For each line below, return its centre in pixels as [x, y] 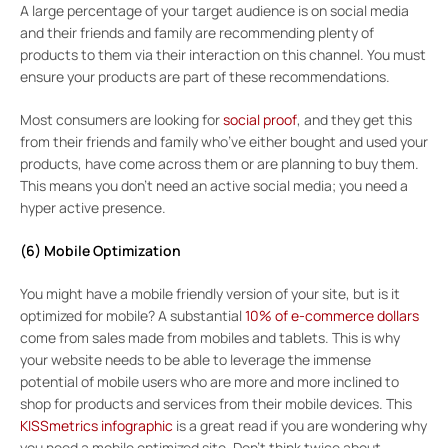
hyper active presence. [93, 207]
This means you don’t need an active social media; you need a [214, 185]
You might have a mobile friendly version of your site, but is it [210, 293]
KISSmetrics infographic [96, 425]
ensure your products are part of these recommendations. [205, 76]
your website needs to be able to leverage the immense [195, 359]
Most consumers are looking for [121, 119]
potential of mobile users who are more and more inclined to [209, 381]
